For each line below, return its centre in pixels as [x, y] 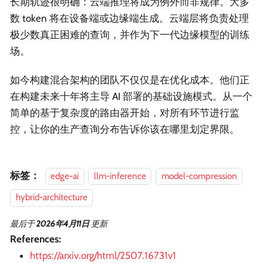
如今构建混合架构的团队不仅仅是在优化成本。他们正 [130, 80]
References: [36, 239]
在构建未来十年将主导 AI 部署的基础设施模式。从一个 [131, 96]
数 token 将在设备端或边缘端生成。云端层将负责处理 [129, 18]
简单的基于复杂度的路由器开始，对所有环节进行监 [125, 112]
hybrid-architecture [51, 197]
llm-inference [120, 176]
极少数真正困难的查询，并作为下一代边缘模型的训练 [130, 34]
